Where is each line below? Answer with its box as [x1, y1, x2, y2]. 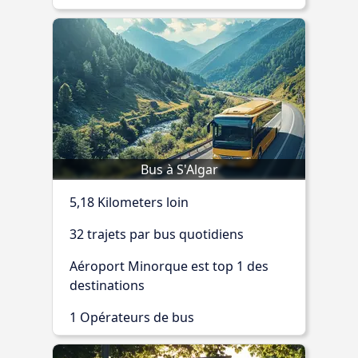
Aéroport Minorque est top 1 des [70, 257, 268, 275]
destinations [70, 276, 145, 294]
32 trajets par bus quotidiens [70, 225, 244, 243]
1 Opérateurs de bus [70, 308, 194, 326]
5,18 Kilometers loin [70, 193, 189, 211]
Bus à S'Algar [140, 160, 218, 178]
